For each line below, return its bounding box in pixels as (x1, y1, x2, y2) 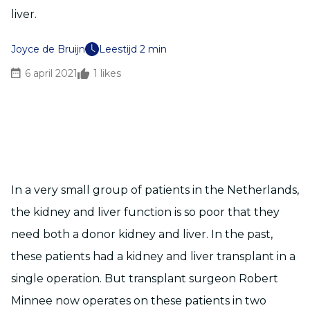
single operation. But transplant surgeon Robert (11, 272, 278, 285)
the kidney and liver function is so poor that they (11, 206, 280, 219)
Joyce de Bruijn (11, 43, 85, 55)
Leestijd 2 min (99, 43, 167, 55)
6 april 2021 (25, 67, 77, 80)
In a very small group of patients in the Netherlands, (11, 183, 299, 197)
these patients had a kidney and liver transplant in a (11, 250, 295, 263)
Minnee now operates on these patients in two (11, 294, 266, 307)
